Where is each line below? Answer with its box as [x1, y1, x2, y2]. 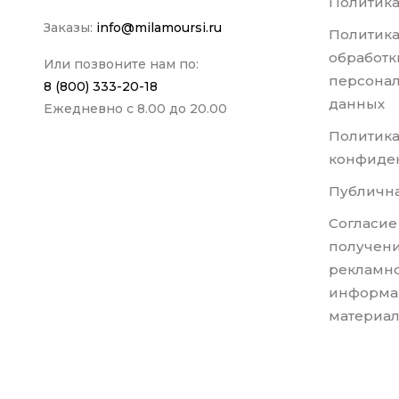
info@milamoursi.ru [95, 20, 222, 37]
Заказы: [43, 20, 96, 37]
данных [328, 95, 385, 113]
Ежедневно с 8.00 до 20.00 [43, 101, 227, 118]
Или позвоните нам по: [43, 56, 199, 73]
